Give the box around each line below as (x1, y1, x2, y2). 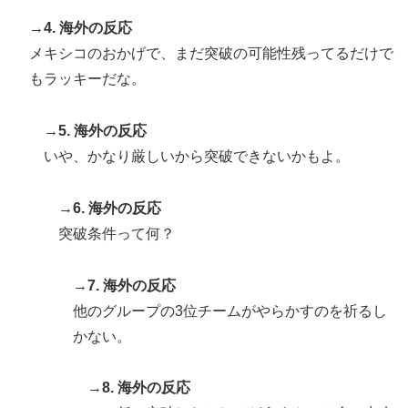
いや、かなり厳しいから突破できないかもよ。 (44, 148, 350, 164)
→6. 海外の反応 (58, 199, 161, 216)
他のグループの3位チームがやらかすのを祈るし (73, 302, 387, 319)
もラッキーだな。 (29, 71, 146, 87)
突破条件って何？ (58, 225, 175, 241)
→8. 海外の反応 (87, 380, 190, 396)
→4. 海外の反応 (29, 20, 132, 36)
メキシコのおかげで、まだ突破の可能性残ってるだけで (29, 46, 393, 62)
